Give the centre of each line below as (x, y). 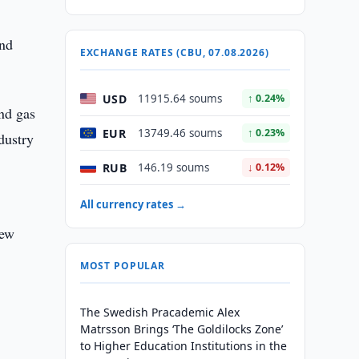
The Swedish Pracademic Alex (159, 312)
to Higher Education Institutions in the (183, 346)
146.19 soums (173, 167)
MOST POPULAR (122, 266)
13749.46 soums (179, 133)
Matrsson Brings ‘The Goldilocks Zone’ (181, 329)
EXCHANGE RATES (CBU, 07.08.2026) (174, 52)
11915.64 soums (179, 99)
